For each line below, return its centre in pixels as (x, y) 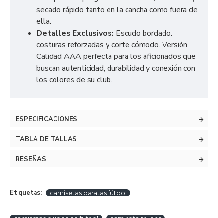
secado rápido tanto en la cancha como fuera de (117, 10)
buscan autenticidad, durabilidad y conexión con (116, 68)
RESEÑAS (31, 159)
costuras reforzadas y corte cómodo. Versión (112, 45)
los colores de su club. (74, 80)
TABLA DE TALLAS (46, 139)
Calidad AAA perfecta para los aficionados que (116, 56)
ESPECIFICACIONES (46, 119)
